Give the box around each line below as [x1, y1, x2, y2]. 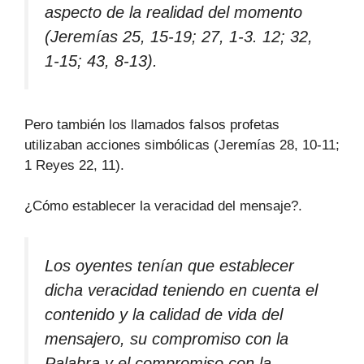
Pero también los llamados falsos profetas [24, 116, 279, 132]
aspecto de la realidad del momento [45, 2, 302, 21]
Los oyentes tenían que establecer [45, 256, 294, 275]
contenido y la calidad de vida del [45, 305, 283, 323]
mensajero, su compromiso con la [45, 329, 288, 348]
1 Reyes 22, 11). [24, 157, 124, 173]
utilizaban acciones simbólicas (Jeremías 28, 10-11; [24, 136, 340, 153]
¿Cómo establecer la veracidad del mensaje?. [24, 198, 302, 214]
